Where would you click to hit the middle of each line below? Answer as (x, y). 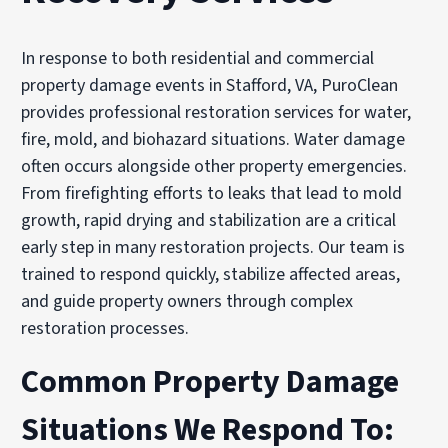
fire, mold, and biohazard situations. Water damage (213, 140)
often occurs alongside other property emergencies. (214, 167)
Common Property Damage (210, 382)
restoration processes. (105, 329)
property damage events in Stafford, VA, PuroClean (210, 86)
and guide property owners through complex (187, 302)
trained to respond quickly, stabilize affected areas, (211, 275)
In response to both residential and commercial (198, 59)
